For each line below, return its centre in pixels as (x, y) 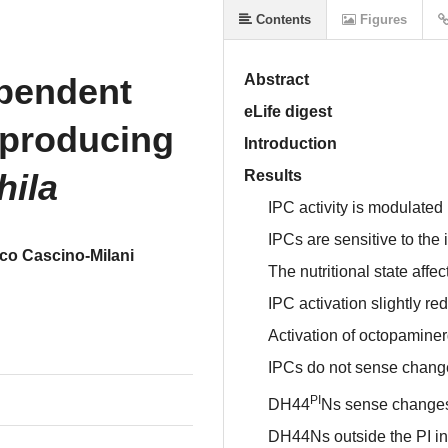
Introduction (290, 143)
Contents (281, 19)
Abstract (276, 79)
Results (273, 175)
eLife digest (288, 111)
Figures (381, 19)
